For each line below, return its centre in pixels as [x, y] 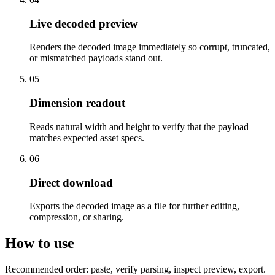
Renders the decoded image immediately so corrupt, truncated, [150, 47]
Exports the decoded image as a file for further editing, [134, 206]
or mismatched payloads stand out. [96, 58]
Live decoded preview [84, 23]
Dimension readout [77, 103]
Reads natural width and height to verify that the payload [139, 126]
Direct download [71, 182]
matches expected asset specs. [87, 137]
